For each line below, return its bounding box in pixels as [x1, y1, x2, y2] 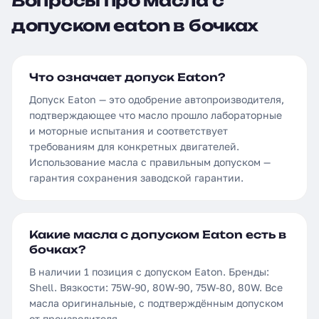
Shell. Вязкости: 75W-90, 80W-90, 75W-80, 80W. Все [29, 281, 283, 293]
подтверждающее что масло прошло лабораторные [29, 109, 282, 121]
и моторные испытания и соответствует [29, 125, 228, 137]
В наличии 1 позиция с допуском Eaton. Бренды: [29, 266, 269, 278]
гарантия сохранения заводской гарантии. [29, 172, 244, 184]
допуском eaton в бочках [11, 16, 259, 35]
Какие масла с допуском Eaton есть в [29, 228, 286, 241]
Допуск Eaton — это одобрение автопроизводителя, [29, 93, 284, 105]
